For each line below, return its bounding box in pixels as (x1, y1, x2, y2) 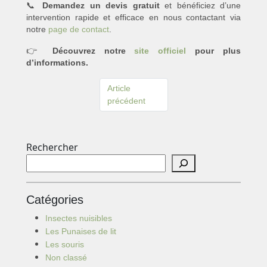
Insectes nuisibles (45, 213, 112, 223)
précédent (107, 96, 145, 106)
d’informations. (26, 58, 88, 68)
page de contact (48, 24, 109, 35)
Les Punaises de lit (45, 226, 116, 237)
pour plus (186, 46, 241, 56)
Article (107, 83, 131, 94)
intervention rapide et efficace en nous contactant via (26, 13, 241, 23)
